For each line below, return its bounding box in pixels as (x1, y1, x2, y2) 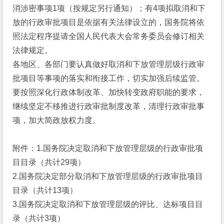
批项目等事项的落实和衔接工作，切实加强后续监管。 (12, 74, 205, 82)
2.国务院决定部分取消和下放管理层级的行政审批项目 (12, 172, 203, 180)
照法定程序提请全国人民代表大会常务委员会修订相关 (12, 32, 205, 40)
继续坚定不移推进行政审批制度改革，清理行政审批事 (12, 102, 205, 110)
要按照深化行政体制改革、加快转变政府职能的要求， (12, 88, 205, 96)
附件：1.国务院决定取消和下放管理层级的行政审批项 (12, 144, 203, 152)
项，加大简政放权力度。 (12, 116, 101, 124)
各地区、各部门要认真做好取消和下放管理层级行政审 (12, 60, 205, 68)
